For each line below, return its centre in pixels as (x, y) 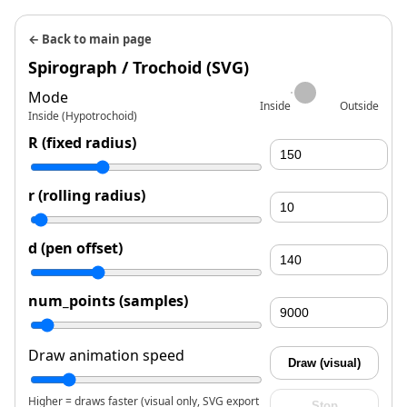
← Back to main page (90, 39)
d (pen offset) (75, 248)
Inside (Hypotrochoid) (83, 116)
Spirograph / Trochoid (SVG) (139, 67)
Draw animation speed (106, 355)
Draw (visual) (324, 363)
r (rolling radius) (87, 195)
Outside (359, 105)
